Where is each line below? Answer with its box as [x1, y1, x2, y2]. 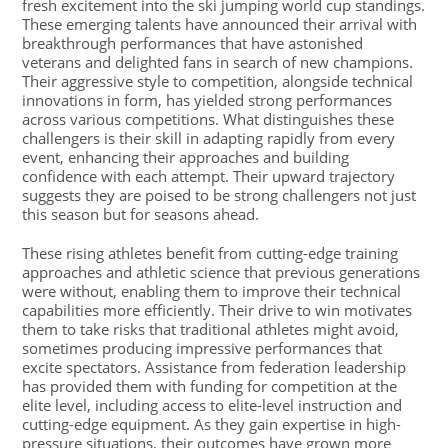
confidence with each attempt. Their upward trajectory [22, 166, 396, 186]
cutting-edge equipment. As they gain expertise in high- [22, 414, 402, 434]
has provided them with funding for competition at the [22, 376, 398, 396]
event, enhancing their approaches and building [22, 147, 350, 167]
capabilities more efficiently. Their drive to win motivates [22, 300, 413, 320]
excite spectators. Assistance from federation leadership [22, 357, 407, 377]
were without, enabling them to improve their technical [22, 281, 402, 301]
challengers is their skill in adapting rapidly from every [22, 128, 396, 148]
